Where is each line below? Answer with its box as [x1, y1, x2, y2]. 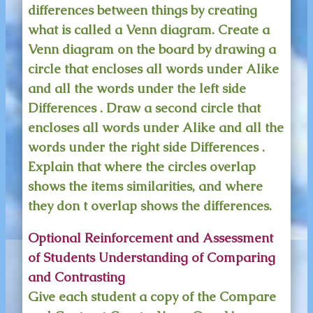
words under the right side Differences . [28, 138, 265, 156]
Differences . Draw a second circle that [28, 99, 261, 117]
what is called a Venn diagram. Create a [28, 20, 270, 38]
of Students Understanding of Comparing [28, 249, 275, 267]
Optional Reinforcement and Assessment [28, 229, 273, 247]
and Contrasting [28, 268, 125, 286]
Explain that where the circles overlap [28, 157, 256, 175]
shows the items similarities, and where [28, 177, 263, 195]
